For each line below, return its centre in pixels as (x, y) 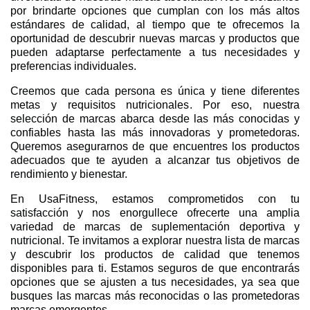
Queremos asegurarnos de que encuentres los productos (155, 146)
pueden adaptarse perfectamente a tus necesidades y (155, 52)
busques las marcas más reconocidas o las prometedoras (155, 295)
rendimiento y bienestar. (69, 174)
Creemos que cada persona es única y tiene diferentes (155, 91)
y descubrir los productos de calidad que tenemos (155, 254)
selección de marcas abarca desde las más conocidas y (155, 118)
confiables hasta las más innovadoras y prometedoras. (155, 132)
